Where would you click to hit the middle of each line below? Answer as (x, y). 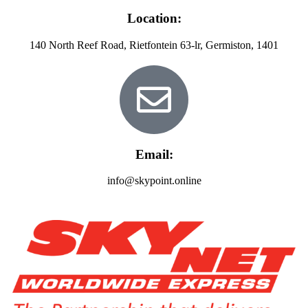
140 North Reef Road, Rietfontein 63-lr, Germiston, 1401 (154, 45)
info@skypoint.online (154, 181)
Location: (154, 19)
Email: (154, 154)
